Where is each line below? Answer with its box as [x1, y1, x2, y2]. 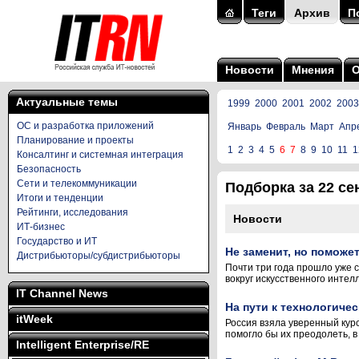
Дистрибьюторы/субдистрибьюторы [17, 250, 180, 261]
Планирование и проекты [17, 135, 134, 146]
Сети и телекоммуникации [17, 178, 137, 189]
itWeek [16, 313, 53, 325]
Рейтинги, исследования [17, 207, 128, 218]
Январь [228, 121, 261, 132]
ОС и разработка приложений [17, 120, 154, 131]
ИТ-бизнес [17, 221, 65, 232]
